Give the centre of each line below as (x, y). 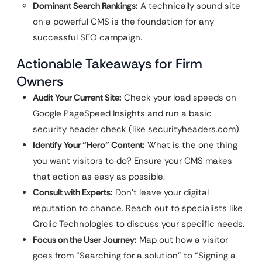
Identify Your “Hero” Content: (89, 145)
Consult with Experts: (73, 192)
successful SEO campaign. (87, 37)
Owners (40, 81)
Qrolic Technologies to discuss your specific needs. (139, 224)
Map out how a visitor (182, 240)
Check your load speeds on (179, 98)
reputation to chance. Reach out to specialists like (138, 208)
